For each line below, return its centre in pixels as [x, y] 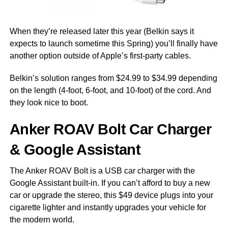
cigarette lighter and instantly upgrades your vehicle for [108, 207]
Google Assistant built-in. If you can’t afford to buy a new [110, 183]
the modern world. [42, 219]
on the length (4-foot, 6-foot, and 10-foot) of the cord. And [110, 90]
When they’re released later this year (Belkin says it [102, 31]
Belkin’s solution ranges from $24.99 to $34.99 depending [113, 78]
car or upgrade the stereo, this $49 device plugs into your [111, 195]
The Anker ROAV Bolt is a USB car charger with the [102, 170]
